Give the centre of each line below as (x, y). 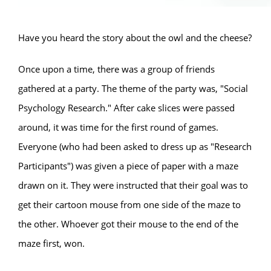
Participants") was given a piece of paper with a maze (128, 166)
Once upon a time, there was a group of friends (116, 69)
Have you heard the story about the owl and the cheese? (135, 38)
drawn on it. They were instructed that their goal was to (133, 185)
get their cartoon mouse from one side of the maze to (129, 204)
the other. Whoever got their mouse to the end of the (128, 224)
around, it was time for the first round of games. (118, 127)
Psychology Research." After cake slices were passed (126, 108)
